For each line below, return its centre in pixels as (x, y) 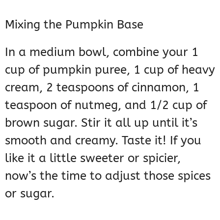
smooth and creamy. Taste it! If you (103, 141)
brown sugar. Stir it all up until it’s (101, 123)
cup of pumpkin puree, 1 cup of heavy (110, 70)
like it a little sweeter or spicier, (93, 158)
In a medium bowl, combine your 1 (102, 52)
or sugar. (30, 194)
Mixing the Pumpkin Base (74, 25)
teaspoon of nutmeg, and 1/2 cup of (106, 105)
